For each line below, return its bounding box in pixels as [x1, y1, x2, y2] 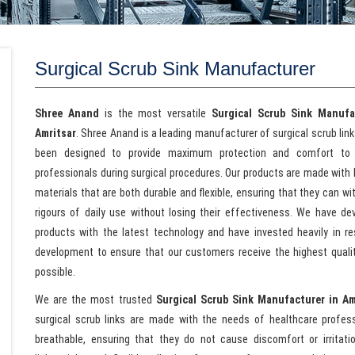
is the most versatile [104, 107, 212, 120]
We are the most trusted [35, 293, 152, 306]
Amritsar [35, 127, 76, 139]
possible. [35, 265, 75, 278]
